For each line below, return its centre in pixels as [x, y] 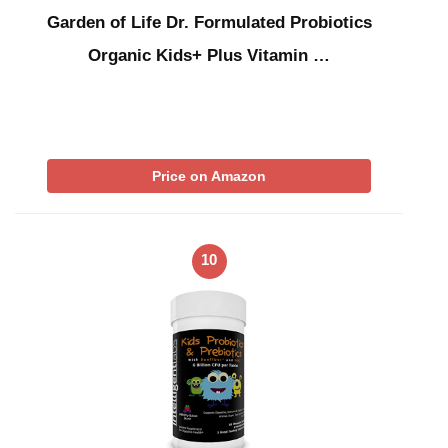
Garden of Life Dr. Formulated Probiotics [209, 23]
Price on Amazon [209, 176]
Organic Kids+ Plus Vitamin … [209, 56]
